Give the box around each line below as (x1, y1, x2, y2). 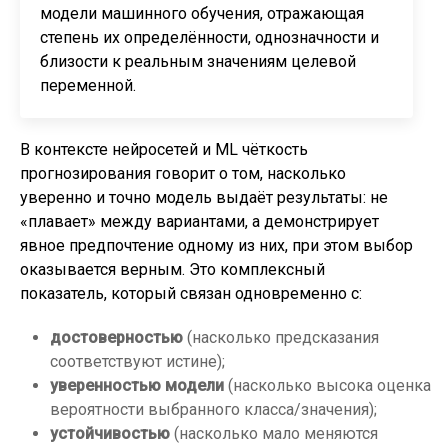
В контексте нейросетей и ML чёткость (20, 140, 308, 159)
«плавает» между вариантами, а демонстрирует (20, 212, 379, 231)
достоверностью (50, 328, 183, 347)
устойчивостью (50, 424, 170, 443)
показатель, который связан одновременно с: (20, 284, 362, 303)
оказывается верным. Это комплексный (20, 260, 325, 279)
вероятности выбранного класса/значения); (50, 400, 377, 419)
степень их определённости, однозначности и (40, 28, 379, 47)
